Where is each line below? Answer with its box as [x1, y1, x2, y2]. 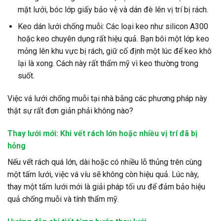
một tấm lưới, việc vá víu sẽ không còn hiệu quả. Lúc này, [7, 169, 199, 179]
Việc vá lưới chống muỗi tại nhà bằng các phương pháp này [7, 94, 207, 104]
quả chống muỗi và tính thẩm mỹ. [7, 194, 119, 204]
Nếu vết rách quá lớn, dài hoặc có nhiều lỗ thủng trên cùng [7, 157, 202, 167]
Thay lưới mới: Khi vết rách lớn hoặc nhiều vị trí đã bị [7, 128, 197, 138]
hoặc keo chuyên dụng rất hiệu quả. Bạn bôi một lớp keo [17, 34, 209, 44]
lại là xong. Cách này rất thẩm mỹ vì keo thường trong [17, 59, 198, 69]
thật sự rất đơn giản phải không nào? [7, 106, 133, 116]
